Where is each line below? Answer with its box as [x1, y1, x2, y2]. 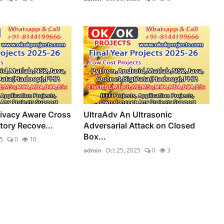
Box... [83, 131, 106, 141]
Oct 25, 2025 [105, 145, 141, 154]
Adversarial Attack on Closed [83, 120, 195, 130]
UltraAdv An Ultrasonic [83, 109, 172, 119]
